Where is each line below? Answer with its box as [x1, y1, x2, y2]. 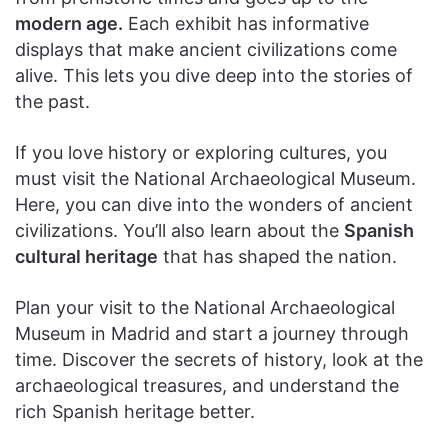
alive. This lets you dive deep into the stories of [15, 64, 413, 86]
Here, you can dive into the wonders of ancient [15, 193, 413, 215]
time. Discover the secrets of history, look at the [15, 348, 423, 370]
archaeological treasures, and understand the [15, 374, 399, 396]
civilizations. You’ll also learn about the [15, 219, 344, 241]
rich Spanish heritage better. [15, 400, 255, 422]
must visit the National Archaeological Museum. [15, 167, 416, 189]
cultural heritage [15, 245, 158, 267]
